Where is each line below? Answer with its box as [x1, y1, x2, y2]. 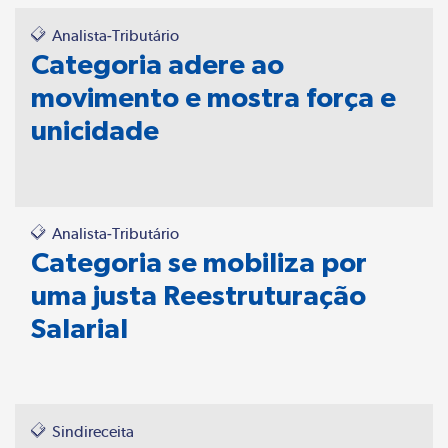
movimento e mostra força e [31, 81, 396, 113]
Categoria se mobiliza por [31, 246, 367, 278]
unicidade [31, 114, 159, 146]
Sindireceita [49, 422, 134, 441]
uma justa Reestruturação [31, 279, 366, 311]
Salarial [31, 312, 128, 344]
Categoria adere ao [31, 48, 284, 80]
